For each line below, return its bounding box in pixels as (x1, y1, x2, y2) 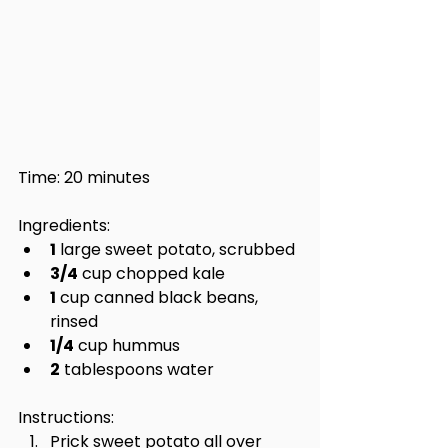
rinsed (50, 310, 98, 333)
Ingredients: (18, 214, 110, 237)
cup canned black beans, (56, 286, 262, 309)
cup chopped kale (78, 262, 225, 285)
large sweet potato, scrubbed (56, 238, 295, 261)
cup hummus (74, 334, 180, 357)
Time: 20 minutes (18, 166, 150, 189)
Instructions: (18, 406, 114, 429)
